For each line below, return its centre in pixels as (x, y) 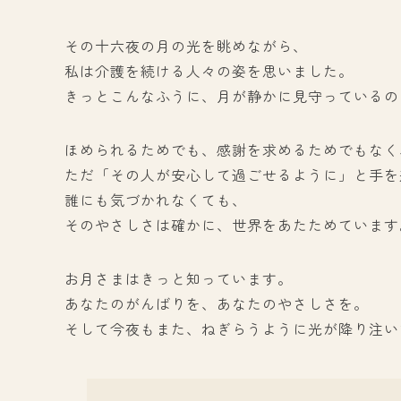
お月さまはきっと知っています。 (179, 278)
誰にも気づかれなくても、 (156, 199)
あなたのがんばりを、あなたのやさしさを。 (217, 303)
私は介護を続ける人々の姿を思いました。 (209, 70)
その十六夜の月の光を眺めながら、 (186, 45)
